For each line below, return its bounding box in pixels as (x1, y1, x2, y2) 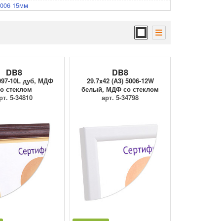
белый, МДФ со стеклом (81, 84, 159, 94)
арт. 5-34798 (102, 93, 139, 103)
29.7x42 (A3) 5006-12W (86, 76, 154, 86)
